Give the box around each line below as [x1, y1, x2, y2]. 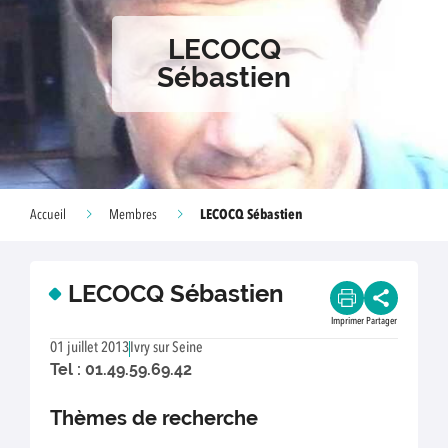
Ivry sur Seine [130, 341, 203, 356]
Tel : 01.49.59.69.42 [50, 360, 192, 379]
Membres [109, 208, 157, 222]
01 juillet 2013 [50, 341, 129, 356]
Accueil [30, 208, 66, 222]
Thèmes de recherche [50, 406, 259, 431]
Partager [365, 316, 397, 326]
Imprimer [330, 316, 364, 326]
